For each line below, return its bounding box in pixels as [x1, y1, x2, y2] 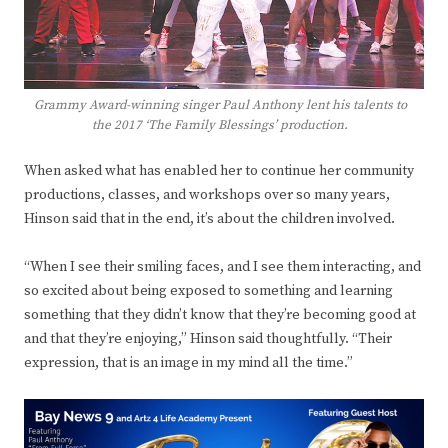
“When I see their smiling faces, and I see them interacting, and [24, 258, 421, 277]
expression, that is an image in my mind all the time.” [24, 354, 353, 373]
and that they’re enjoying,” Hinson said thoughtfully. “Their [24, 330, 392, 349]
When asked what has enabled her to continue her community [24, 162, 414, 181]
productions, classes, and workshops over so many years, [24, 186, 390, 205]
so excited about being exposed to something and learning [24, 282, 393, 301]
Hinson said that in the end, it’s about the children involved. [24, 210, 395, 229]
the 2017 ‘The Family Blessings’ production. [92, 117, 348, 134]
